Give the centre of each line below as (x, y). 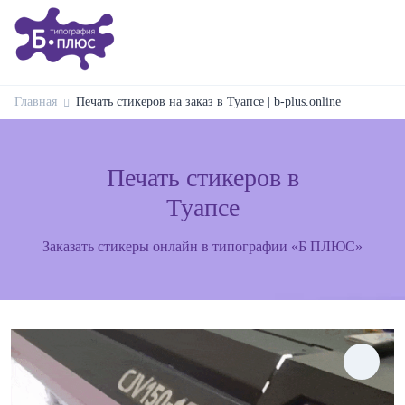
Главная (36, 102)
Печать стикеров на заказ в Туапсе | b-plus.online (208, 102)
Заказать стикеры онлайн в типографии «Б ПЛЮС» (202, 246)
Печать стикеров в (202, 178)
